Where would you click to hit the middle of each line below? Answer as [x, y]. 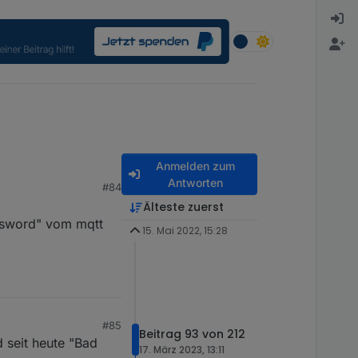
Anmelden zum [195, 166]
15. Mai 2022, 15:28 [185, 231]
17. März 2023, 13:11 [182, 349]
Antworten [195, 183]
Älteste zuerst [183, 207]
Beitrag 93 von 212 [192, 334]
